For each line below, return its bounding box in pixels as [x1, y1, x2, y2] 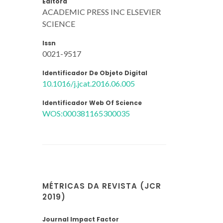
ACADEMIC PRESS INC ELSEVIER [42, 6, 161, 16]
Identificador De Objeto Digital [42, 68, 147, 77]
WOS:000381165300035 [42, 108, 130, 118]
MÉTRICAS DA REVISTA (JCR [42, 181, 161, 191]
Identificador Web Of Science [42, 98, 142, 107]
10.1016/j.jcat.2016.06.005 [42, 78, 135, 88]
